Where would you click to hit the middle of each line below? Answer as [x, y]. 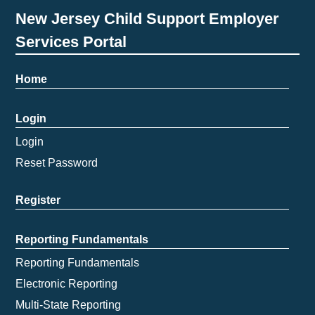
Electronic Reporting [67, 283]
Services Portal [71, 41]
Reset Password [57, 162]
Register [38, 200]
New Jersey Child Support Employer [148, 18]
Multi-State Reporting [69, 304]
